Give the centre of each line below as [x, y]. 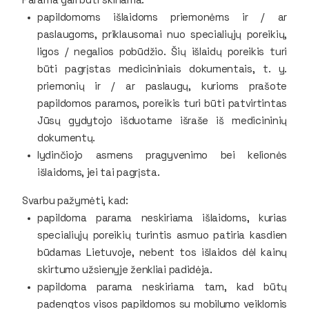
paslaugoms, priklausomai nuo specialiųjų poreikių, [162, 34]
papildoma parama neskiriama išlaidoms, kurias [162, 217]
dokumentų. [66, 137]
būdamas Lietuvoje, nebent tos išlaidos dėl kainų [162, 252]
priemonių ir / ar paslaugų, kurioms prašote [162, 86]
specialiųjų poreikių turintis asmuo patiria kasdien [162, 235]
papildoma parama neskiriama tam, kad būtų [162, 286]
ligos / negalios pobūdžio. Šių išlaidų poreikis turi [162, 51]
